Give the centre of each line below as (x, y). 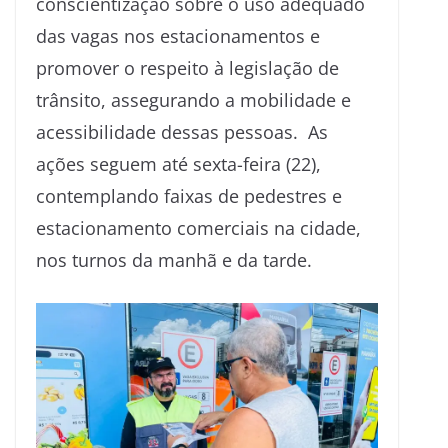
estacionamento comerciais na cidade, (198, 228)
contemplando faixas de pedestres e (189, 196)
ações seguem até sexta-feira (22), (178, 164)
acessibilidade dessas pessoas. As (182, 132)
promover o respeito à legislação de (187, 68)
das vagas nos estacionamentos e (178, 36)
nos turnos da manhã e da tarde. (174, 260)
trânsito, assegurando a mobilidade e (193, 100)
